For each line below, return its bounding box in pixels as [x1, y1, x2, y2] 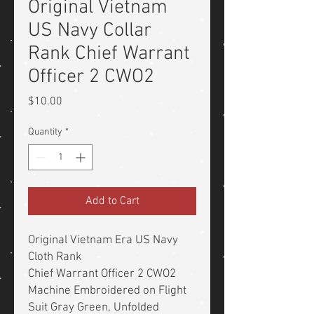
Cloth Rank [28, 250, 82, 265]
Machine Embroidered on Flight [28, 284, 186, 299]
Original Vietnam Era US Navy [28, 233, 178, 248]
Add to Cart [85, 194, 139, 209]
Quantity [28, 126, 62, 139]
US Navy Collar [28, 19, 151, 43]
